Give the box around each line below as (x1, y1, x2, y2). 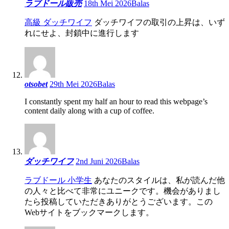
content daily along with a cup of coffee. (25, 106, 154, 115)
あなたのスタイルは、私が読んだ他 (92, 175, 225, 185)
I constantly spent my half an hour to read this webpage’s (25, 97, 208, 106)
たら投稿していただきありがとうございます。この (25, 197, 213, 206)
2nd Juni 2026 (76, 156, 122, 166)
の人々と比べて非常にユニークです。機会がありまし (25, 186, 221, 195)
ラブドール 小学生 (25, 175, 92, 185)
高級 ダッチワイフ (25, 17, 92, 27)
